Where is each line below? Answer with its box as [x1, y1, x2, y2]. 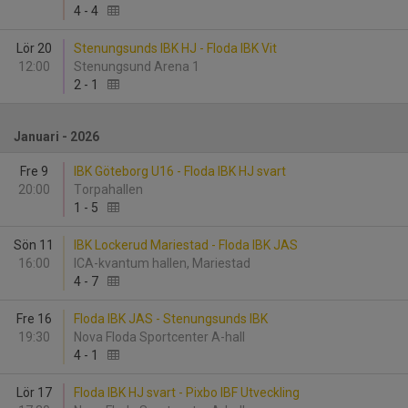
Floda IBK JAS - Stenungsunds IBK [74, 311, 268, 326]
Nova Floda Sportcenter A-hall [74, 330, 248, 344]
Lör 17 [15, 385, 52, 400]
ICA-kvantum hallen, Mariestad [74, 256, 256, 270]
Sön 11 [14, 238, 54, 252]
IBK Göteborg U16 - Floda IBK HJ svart [74, 164, 286, 178]
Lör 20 [15, 41, 52, 56]
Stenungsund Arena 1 [74, 59, 202, 74]
